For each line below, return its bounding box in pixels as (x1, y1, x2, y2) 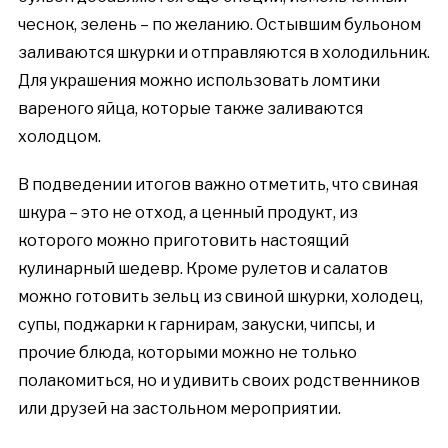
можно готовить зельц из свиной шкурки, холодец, (17, 287, 423, 307)
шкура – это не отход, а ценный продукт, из (17, 203, 358, 223)
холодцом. (17, 127, 101, 147)
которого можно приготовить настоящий (17, 231, 349, 251)
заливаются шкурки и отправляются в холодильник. (17, 43, 430, 63)
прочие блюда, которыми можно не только (17, 343, 357, 363)
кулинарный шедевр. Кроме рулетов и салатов (17, 259, 388, 279)
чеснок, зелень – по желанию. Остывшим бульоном (17, 15, 421, 35)
